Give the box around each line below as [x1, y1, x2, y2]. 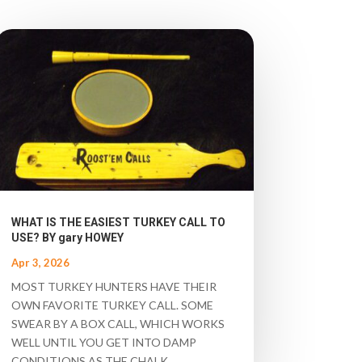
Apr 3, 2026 [11, 256, 69, 270]
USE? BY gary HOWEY [11, 231, 124, 245]
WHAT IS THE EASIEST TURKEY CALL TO [11, 216, 225, 229]
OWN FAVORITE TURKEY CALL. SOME [11, 298, 213, 313]
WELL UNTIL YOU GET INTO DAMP [11, 335, 196, 350]
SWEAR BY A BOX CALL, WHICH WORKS [11, 317, 225, 331]
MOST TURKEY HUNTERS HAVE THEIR [11, 280, 217, 294]
